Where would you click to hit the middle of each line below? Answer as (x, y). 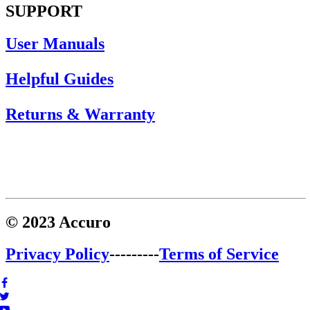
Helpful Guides (60, 79)
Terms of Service (219, 254)
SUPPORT (44, 11)
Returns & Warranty (80, 114)
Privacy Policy (57, 254)
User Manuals (55, 43)
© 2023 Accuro (58, 222)
